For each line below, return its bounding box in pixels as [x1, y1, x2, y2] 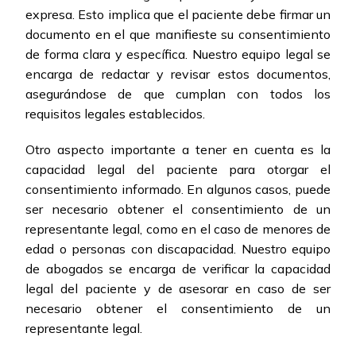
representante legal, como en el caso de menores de [25, 221, 331, 238]
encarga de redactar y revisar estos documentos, [25, 66, 331, 83]
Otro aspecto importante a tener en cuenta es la [25, 141, 331, 158]
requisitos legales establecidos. [25, 106, 205, 122]
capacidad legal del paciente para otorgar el [25, 161, 331, 178]
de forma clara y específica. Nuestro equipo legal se [25, 46, 331, 63]
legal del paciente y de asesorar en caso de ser [25, 281, 331, 297]
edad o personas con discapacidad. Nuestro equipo [25, 241, 331, 257]
